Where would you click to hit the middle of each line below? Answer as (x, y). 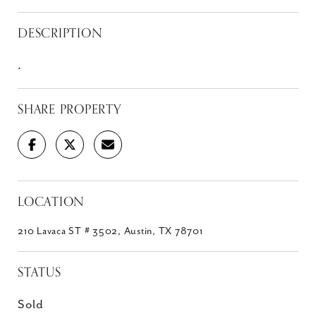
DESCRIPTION (60, 33)
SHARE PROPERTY (69, 109)
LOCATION (51, 202)
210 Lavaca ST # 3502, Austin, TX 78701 (110, 231)
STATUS (39, 272)
